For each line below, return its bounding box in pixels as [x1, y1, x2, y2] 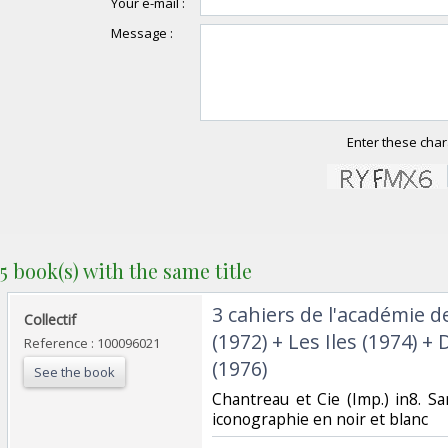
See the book [34, 362, 115, 381]
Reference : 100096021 [24, 333, 160, 352]
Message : [110, 23, 173, 42]
